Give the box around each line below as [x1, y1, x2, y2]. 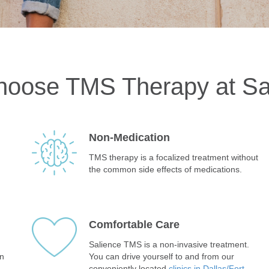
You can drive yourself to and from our [88, 251, 234, 261]
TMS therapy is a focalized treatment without [88, 152, 258, 162]
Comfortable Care [88, 218, 180, 231]
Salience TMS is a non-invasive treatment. [88, 239, 249, 249]
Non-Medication [88, 131, 170, 144]
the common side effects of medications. [88, 164, 244, 174]
